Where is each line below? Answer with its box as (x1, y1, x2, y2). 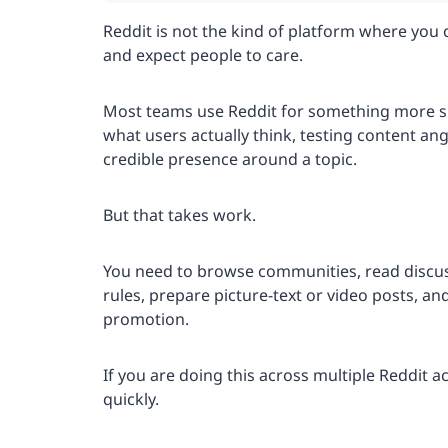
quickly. (103, 387, 159, 410)
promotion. (103, 307, 189, 330)
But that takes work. (103, 203, 256, 226)
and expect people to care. (103, 43, 303, 66)
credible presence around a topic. (103, 147, 357, 170)
